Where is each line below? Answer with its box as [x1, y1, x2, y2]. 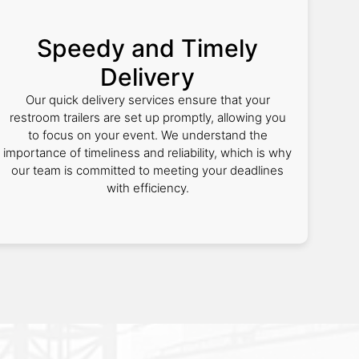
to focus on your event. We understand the [27, 127, 268, 143]
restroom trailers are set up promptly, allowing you [9, 110, 286, 125]
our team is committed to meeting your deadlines [11, 163, 284, 178]
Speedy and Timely [37, 34, 258, 63]
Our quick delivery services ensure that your [25, 92, 270, 107]
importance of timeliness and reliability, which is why [3, 145, 292, 160]
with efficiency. [106, 180, 189, 196]
